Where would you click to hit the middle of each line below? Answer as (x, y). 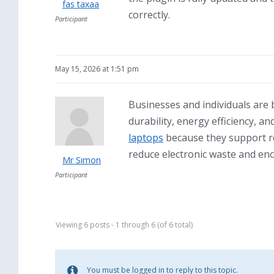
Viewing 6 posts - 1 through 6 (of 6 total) (124, 225)
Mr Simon (82, 160)
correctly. (149, 15)
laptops (146, 138)
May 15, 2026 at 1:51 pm (97, 69)
